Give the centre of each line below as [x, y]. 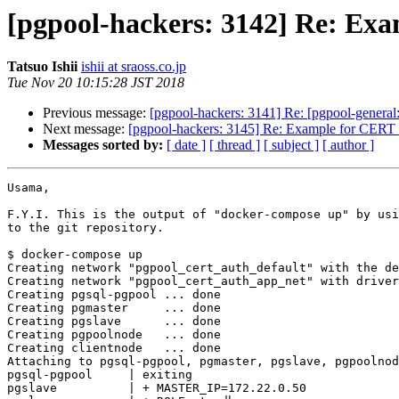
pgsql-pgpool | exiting [100, 375]
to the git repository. [85, 228]
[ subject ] [291, 145]
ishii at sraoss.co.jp [134, 67]
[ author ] [348, 145]
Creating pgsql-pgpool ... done [114, 295]
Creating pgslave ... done [114, 322]
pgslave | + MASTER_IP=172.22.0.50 [157, 388]
